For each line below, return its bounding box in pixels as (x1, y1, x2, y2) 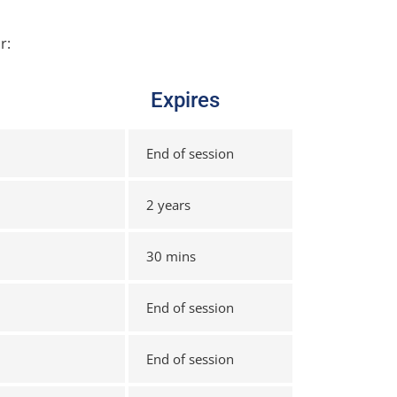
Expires (151, 88, 220, 113)
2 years (146, 196, 191, 214)
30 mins (146, 247, 196, 265)
